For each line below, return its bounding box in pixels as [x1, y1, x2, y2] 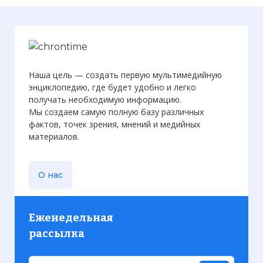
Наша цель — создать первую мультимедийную [29, 69, 222, 80]
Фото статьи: [27, 59, 88, 70]
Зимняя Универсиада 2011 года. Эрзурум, [27, 31, 231, 42]
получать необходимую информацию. [29, 93, 181, 105]
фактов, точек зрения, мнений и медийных [29, 118, 200, 130]
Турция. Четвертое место [27, 45, 150, 56]
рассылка [29, 227, 85, 240]
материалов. [29, 130, 79, 142]
